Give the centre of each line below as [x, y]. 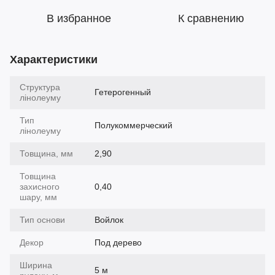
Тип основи [42, 220]
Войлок [109, 220]
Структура [40, 87]
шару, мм [38, 197]
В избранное [79, 19]
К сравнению [211, 19]
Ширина [36, 265]
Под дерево [118, 243]
